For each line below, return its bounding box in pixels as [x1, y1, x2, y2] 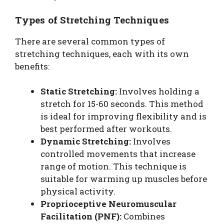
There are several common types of [15, 35, 165, 47]
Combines [121, 210, 165, 222]
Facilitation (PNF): [40, 210, 121, 222]
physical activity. [40, 185, 115, 197]
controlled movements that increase [40, 148, 195, 160]
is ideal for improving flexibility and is [40, 110, 206, 122]
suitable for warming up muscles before [40, 173, 207, 185]
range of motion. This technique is [40, 160, 186, 172]
